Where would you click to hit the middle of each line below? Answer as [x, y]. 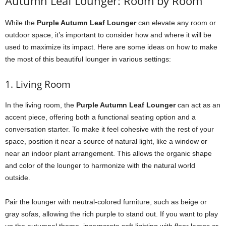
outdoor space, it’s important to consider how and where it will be [108, 35]
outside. [18, 178]
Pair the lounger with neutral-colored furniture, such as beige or [106, 202]
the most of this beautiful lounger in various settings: [88, 59]
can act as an [198, 105]
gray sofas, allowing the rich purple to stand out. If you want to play [111, 214]
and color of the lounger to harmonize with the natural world [100, 165]
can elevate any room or [176, 23]
